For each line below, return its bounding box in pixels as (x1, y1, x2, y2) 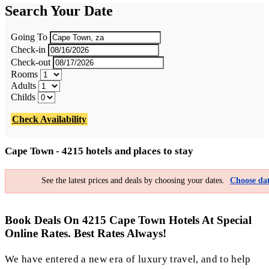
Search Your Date (5, 2, 113, 19)
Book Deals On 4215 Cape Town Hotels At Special (5, 213, 252, 226)
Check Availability (12, 113, 86, 124)
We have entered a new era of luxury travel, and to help (5, 253, 251, 265)
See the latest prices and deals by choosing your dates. (41, 176, 227, 186)
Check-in (11, 44, 46, 55)
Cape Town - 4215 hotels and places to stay (5, 145, 193, 157)
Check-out (11, 56, 50, 67)
